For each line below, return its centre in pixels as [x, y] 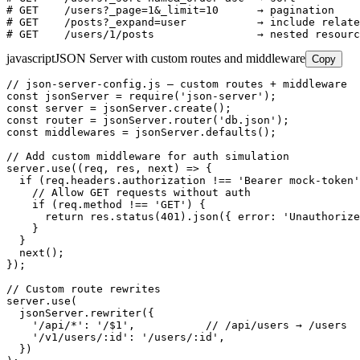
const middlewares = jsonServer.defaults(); [141, 132]
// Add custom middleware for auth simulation [148, 156]
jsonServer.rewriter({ [80, 313]
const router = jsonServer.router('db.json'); [148, 120]
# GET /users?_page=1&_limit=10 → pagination [170, 10]
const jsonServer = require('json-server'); [141, 96]
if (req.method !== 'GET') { [106, 204]
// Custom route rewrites [84, 288]
